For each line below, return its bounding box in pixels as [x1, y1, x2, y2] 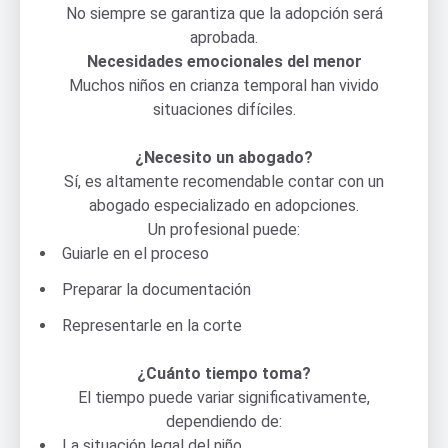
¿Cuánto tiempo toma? [137, 363, 311, 383]
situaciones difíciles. [152, 99, 296, 119]
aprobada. [190, 27, 258, 47]
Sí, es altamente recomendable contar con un [64, 171, 384, 191]
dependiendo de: [166, 411, 282, 431]
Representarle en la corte [62, 315, 242, 335]
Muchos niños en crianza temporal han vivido [69, 75, 379, 95]
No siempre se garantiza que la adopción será [65, 3, 383, 23]
